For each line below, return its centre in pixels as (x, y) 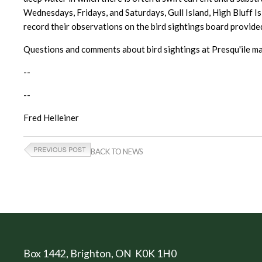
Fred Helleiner (51, 118)
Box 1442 (45, 253)
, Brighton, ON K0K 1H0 (121, 253)
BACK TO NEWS (117, 152)
